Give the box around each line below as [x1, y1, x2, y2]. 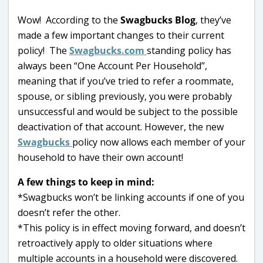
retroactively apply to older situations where [18, 236, 213, 249]
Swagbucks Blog [120, 13, 195, 26]
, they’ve [195, 13, 231, 26]
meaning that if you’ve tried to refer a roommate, [18, 74, 234, 87]
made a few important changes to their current [18, 28, 224, 42]
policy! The [18, 43, 69, 57]
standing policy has [147, 43, 231, 57]
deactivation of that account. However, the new [18, 120, 224, 133]
